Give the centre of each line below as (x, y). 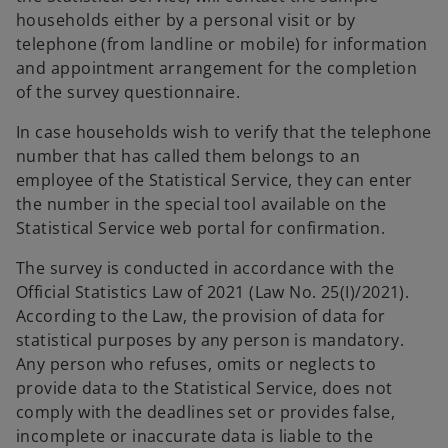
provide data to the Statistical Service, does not (204, 388)
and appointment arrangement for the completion (217, 68)
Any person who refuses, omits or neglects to (196, 364)
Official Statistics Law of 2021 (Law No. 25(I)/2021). (213, 292)
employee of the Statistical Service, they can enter (214, 180)
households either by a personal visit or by (186, 20)
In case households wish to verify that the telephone (224, 132)
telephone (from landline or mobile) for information (222, 44)
